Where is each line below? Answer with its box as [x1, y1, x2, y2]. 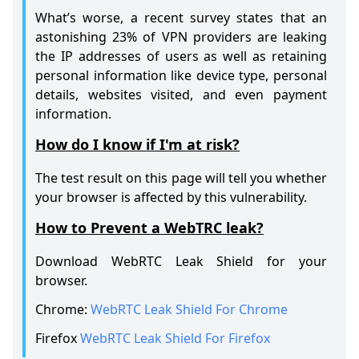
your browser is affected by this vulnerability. [35, 188, 307, 207]
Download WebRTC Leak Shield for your [35, 252, 327, 271]
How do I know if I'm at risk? [35, 135, 240, 155]
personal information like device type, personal [35, 67, 327, 85]
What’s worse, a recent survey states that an [35, 9, 327, 27]
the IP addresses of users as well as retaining [35, 47, 327, 66]
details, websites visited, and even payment [35, 86, 327, 104]
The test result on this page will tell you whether [35, 169, 327, 188]
